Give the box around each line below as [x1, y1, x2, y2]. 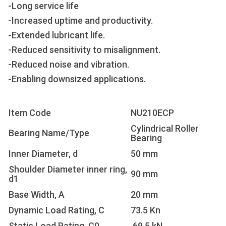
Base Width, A [9, 189, 65, 200]
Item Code [9, 107, 51, 118]
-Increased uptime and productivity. [8, 15, 153, 26]
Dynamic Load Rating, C [9, 205, 104, 215]
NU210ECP [131, 107, 174, 118]
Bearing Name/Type [9, 128, 89, 138]
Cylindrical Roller [131, 123, 199, 134]
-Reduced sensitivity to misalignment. [8, 44, 160, 55]
